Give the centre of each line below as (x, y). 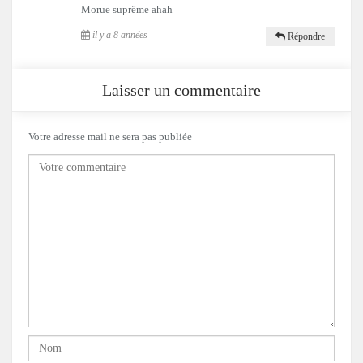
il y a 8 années (119, 34)
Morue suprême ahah (127, 9)
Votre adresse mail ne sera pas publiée (110, 136)
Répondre (305, 36)
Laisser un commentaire (181, 90)
